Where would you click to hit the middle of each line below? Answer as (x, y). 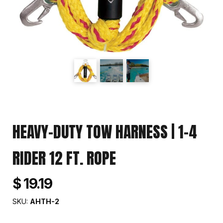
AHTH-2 (45, 202)
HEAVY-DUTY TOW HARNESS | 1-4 (105, 132)
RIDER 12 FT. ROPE (64, 158)
